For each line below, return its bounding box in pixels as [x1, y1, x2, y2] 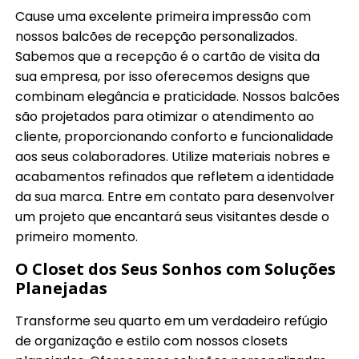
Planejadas [15, 276, 108, 299]
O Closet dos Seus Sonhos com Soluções [15, 257, 337, 280]
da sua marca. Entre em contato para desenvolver [15, 187, 336, 206]
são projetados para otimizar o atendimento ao [15, 107, 315, 126]
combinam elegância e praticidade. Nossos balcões [15, 87, 341, 106]
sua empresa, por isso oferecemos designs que [15, 67, 311, 86]
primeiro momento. [15, 227, 139, 246]
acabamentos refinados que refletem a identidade [15, 167, 335, 186]
